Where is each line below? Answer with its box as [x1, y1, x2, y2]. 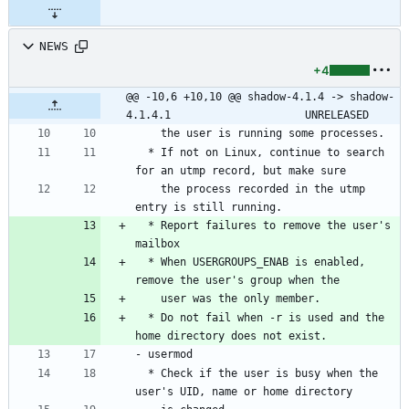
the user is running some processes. [161, 126, 384, 140]
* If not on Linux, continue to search [135, 145, 148, 159]
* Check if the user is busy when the [135, 366, 148, 380]
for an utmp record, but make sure [135, 163, 346, 177]
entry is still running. [135, 200, 282, 214]
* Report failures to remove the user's [135, 218, 148, 232]
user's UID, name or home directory [135, 384, 352, 398]
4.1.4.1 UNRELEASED [305, 108, 369, 121]
